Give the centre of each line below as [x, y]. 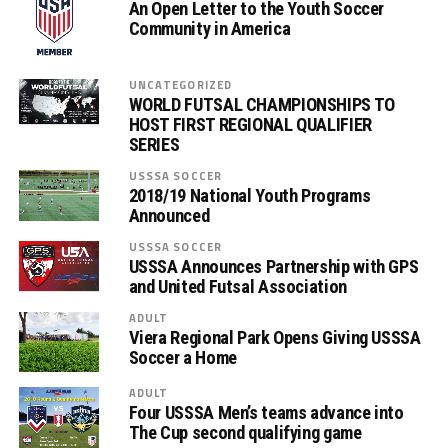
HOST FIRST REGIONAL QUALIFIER [250, 124]
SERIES [154, 144]
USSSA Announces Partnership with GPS [273, 266]
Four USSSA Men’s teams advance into [266, 413]
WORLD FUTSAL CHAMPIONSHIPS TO [261, 104]
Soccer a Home [182, 357]
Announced [169, 215]
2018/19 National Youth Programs [249, 195]
